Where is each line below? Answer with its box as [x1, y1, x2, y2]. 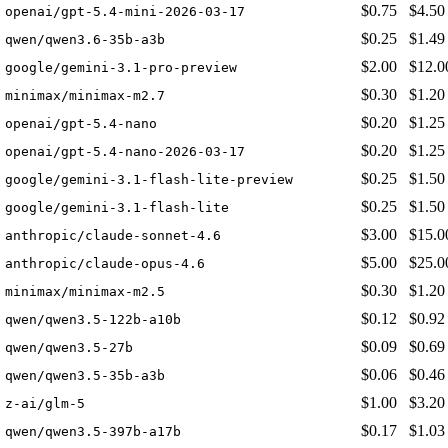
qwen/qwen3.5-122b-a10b [5, 312, 181, 328]
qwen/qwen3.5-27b [5, 340, 133, 356]
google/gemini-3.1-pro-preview [5, 60, 237, 76]
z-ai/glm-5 [5, 396, 85, 412]
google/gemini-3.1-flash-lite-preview [5, 172, 293, 188]
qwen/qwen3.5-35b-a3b [5, 368, 165, 384]
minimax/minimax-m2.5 [5, 284, 165, 300]
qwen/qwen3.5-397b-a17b [5, 424, 181, 440]
